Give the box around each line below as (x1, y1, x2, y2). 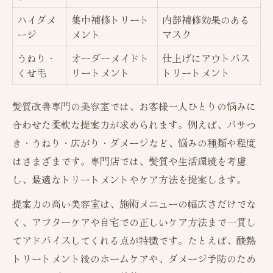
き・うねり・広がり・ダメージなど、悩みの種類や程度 (12, 135, 256, 151)
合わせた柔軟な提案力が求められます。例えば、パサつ (12, 117, 256, 132)
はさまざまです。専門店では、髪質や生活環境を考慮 (12, 154, 246, 169)
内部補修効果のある (162, 12, 250, 27)
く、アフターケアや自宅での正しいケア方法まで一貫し (12, 214, 256, 230)
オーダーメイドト (71, 51, 149, 66)
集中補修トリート (71, 12, 149, 27)
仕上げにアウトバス (162, 51, 250, 66)
